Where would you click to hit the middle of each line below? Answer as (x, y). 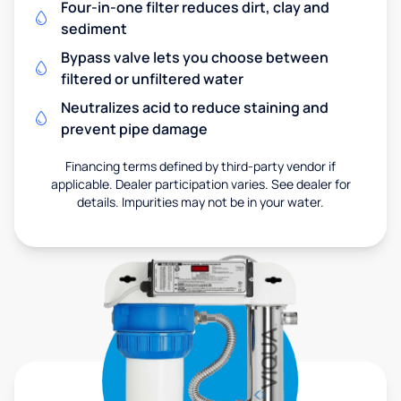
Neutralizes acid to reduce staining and (195, 107)
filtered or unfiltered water (152, 78)
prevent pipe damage (134, 128)
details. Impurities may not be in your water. (200, 201)
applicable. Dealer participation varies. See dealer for (200, 183)
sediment (94, 28)
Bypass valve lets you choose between (195, 57)
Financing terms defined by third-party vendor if (200, 166)
